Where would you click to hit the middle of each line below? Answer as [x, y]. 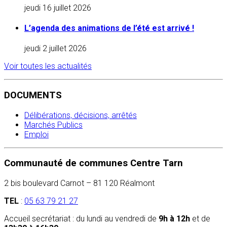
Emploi [36, 134]
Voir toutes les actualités [48, 66]
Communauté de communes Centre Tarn [93, 163]
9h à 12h [174, 219]
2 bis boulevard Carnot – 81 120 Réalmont [79, 183]
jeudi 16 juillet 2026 [58, 8]
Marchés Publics [53, 125]
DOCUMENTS [33, 95]
